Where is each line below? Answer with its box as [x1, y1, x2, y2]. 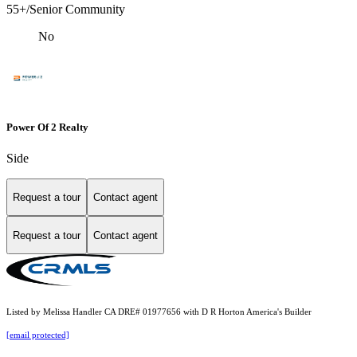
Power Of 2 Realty [6, 120, 88, 133]
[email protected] [6, 331, 69, 340]
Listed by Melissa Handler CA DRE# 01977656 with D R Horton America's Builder [6, 308, 312, 317]
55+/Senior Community [6, 2, 125, 17]
